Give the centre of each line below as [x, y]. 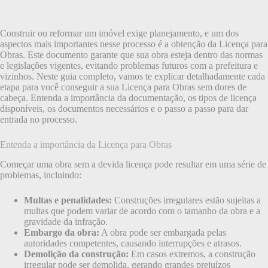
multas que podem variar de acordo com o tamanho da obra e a [142, 211]
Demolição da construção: [76, 254]
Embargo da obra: [62, 232]
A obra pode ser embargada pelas [163, 232]
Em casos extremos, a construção [192, 254]
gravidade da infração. [66, 221]
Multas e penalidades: [68, 200]
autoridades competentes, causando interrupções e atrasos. [133, 243]
